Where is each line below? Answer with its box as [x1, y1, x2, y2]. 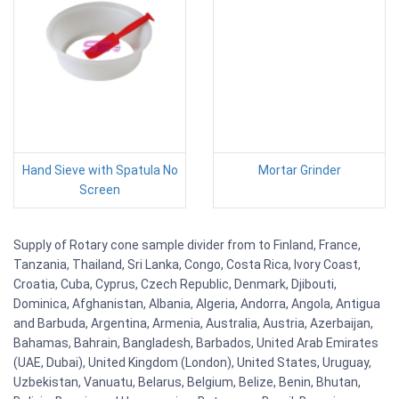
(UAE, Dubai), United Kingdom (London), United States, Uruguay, [13, 354, 371, 370]
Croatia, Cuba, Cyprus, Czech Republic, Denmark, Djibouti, [13, 276, 337, 291]
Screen [79, 182, 120, 197]
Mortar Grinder [257, 162, 341, 177]
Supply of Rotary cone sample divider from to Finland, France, [13, 237, 361, 252]
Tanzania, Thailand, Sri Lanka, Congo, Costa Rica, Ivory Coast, [13, 256, 361, 272]
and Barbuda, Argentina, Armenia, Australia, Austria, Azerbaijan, [13, 315, 373, 330]
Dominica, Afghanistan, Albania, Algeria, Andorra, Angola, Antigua [13, 296, 380, 311]
